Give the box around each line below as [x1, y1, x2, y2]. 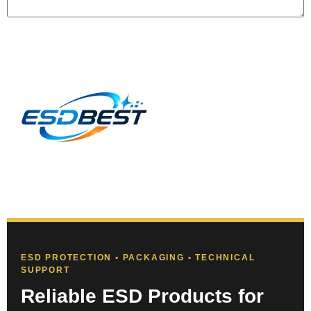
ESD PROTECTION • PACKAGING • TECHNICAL [21, 252, 255, 262]
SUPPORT [21, 264, 70, 275]
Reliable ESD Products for [21, 285, 264, 307]
